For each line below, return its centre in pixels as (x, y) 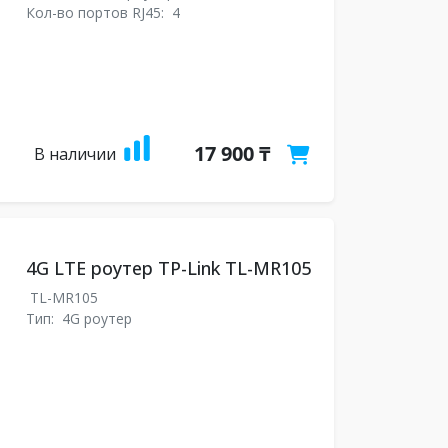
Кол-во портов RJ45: (96, 12)
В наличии (74, 154)
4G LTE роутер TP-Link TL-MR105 (168, 268)
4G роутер (96, 318)
